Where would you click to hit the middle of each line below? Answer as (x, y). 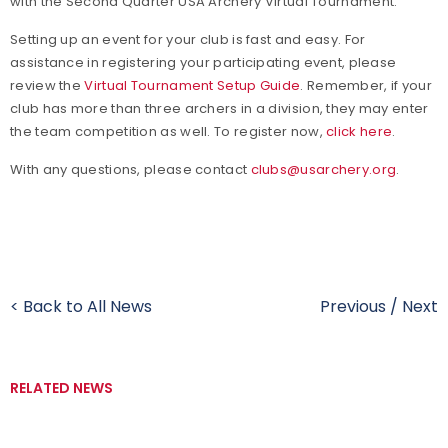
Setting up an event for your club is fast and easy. (177, 40)
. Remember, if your (366, 86)
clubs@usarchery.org (323, 170)
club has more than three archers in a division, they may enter (219, 109)
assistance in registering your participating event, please (203, 63)
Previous (353, 307)
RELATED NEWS (61, 388)
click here (359, 132)
